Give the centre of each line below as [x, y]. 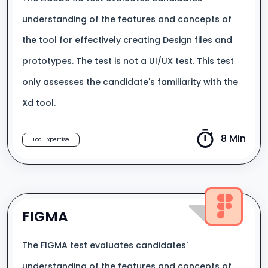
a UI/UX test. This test [186, 61]
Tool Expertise [51, 139]
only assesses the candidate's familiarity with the [130, 82]
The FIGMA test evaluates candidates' [105, 245]
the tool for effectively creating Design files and [127, 40]
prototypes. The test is [73, 61]
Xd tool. [39, 103]
